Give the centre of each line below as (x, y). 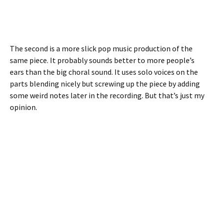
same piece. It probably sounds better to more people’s (102, 60)
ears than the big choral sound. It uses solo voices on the (104, 72)
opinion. (23, 107)
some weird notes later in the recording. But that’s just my (107, 96)
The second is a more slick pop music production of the (101, 49)
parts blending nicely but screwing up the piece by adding (105, 84)
